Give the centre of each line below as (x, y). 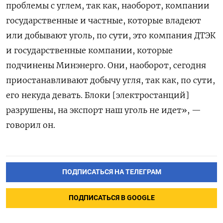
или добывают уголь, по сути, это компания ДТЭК (111, 36)
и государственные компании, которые (89, 51)
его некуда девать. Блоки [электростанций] (98, 95)
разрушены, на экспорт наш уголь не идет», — (104, 110)
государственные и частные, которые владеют (104, 21)
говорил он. (31, 125)
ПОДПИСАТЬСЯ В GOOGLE (111, 198)
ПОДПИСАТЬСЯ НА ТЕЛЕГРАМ (111, 172)
